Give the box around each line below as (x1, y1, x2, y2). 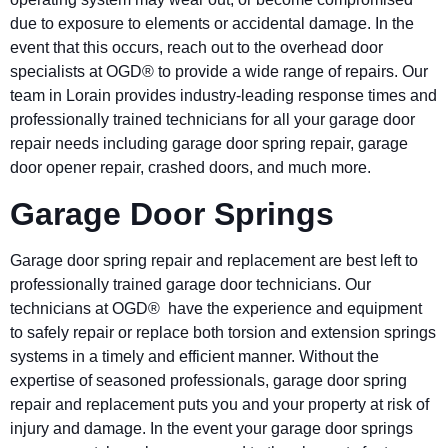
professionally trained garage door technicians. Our (10, 275, 371, 293)
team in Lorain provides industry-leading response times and (10, 87, 437, 105)
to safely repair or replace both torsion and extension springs (10, 323, 436, 341)
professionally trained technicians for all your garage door (10, 111, 415, 129)
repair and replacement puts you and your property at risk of (10, 395, 429, 413)
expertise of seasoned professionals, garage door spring (10, 371, 407, 389)
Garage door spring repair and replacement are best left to (10, 251, 418, 269)
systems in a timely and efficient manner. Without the (10, 347, 379, 365)
